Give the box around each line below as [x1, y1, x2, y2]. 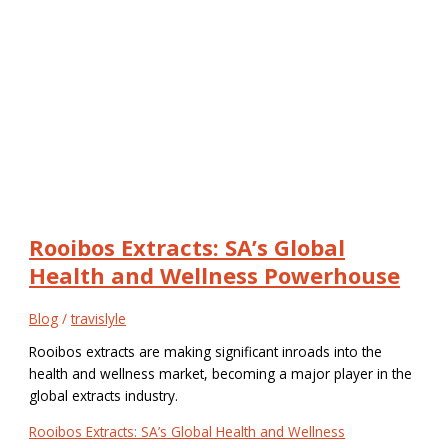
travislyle [71, 308, 127, 328]
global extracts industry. [29, 386, 179, 406]
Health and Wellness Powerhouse [29, 260, 401, 291]
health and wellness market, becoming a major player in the [29, 364, 413, 384]
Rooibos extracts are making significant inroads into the [29, 342, 383, 362]
